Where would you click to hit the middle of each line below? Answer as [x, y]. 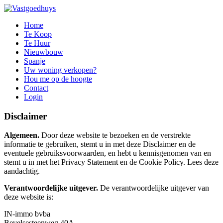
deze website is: [29, 197]
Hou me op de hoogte [58, 79]
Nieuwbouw [44, 52]
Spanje [35, 61]
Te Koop [38, 34]
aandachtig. [22, 171]
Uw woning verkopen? [60, 70]
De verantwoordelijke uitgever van [154, 188]
